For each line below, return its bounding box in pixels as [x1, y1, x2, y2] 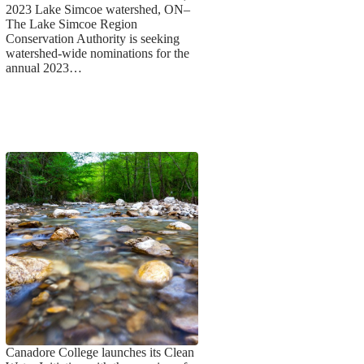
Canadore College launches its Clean [5, 344, 194, 359]
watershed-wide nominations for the [5, 46, 189, 61]
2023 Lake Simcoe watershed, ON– [5, 2, 190, 17]
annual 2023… [5, 61, 82, 76]
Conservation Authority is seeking [5, 32, 180, 46]
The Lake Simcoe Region [5, 17, 137, 32]
